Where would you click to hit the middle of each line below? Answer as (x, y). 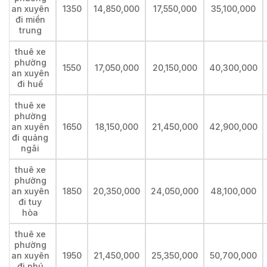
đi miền (30, 20)
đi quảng (30, 138)
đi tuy (30, 202)
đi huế (30, 84)
